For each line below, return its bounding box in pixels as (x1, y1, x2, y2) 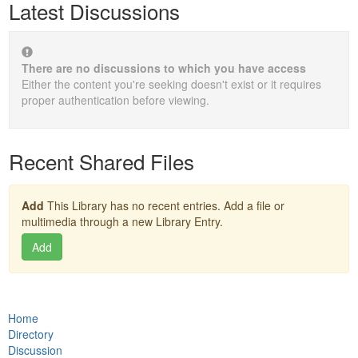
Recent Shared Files (9, 146, 194, 176)
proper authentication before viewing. (22, 92, 209, 108)
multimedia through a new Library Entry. (22, 213, 223, 229)
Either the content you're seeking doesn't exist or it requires (22, 76, 321, 92)
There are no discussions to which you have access (22, 60, 306, 76)
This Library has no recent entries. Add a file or (44, 197, 284, 213)
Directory (8, 326, 54, 342)
